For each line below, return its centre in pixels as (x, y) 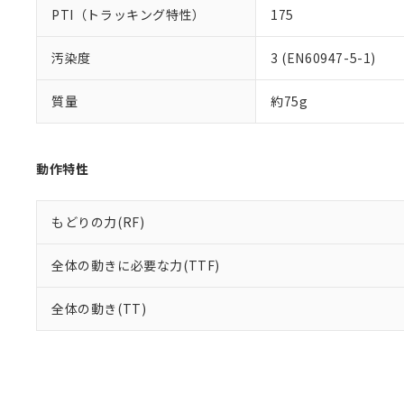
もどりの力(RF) (98, 222)
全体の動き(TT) (99, 308)
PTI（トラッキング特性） (129, 14)
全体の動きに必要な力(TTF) (136, 265)
